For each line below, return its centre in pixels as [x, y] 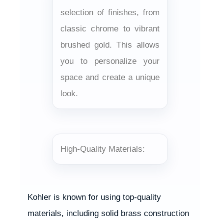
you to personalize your [110, 61]
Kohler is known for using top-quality [94, 197]
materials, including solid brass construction [108, 213]
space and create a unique [110, 77]
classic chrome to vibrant [110, 28]
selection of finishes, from [110, 12]
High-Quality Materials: [103, 149]
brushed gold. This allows [110, 45]
